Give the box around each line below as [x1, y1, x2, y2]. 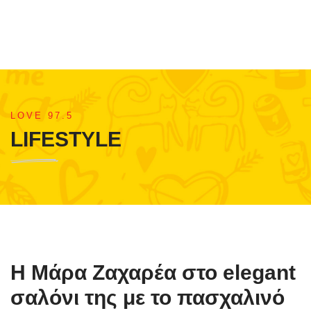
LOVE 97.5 [10, 110, 74, 121]
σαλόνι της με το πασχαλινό [10, 286, 285, 309]
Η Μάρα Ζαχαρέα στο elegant [10, 261, 296, 284]
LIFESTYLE [10, 128, 121, 151]
